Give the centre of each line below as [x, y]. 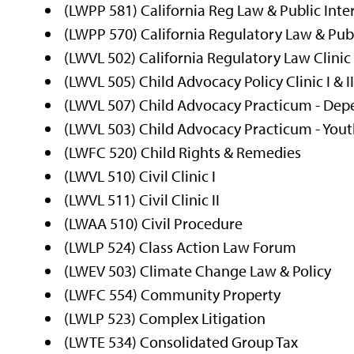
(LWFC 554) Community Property [173, 294]
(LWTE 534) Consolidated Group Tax [181, 341]
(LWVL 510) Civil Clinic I [140, 175]
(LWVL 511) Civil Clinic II [142, 199]
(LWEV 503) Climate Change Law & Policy [198, 270]
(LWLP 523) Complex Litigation [165, 318]
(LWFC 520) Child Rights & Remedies [183, 152]
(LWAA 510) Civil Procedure [154, 223]
